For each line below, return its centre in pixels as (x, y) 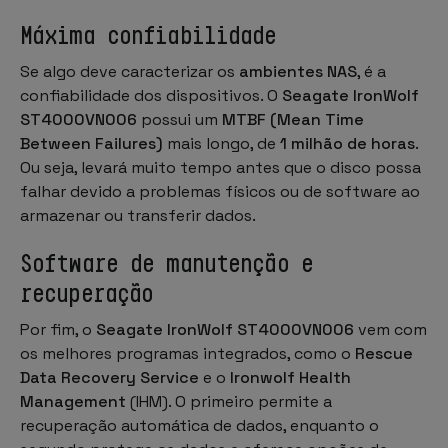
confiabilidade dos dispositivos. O (151, 95)
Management (73, 401)
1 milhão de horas (347, 143)
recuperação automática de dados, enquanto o (199, 425)
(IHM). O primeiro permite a (229, 401)
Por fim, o (58, 329)
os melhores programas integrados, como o (187, 353)
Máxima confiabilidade (148, 34)
